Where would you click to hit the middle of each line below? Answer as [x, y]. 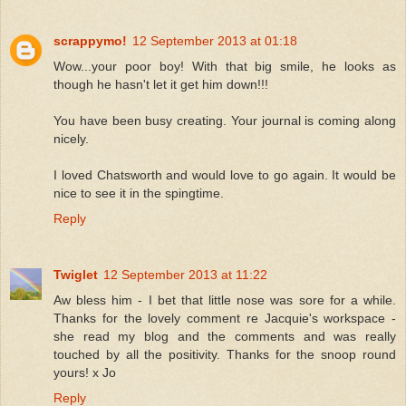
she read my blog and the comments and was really [225, 336]
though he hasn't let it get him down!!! [161, 84]
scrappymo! [90, 40]
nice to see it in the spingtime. [139, 193]
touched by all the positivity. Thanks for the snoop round [225, 354]
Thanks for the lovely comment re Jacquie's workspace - [225, 318]
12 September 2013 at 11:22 [185, 274]
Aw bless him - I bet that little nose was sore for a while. [225, 300]
